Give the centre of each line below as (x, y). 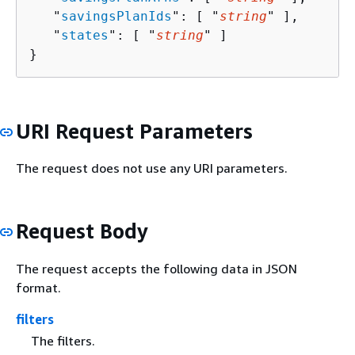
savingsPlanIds (116, 16)
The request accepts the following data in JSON (157, 268)
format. (38, 287)
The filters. (63, 340)
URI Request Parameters (134, 131)
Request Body (82, 231)
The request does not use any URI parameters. (152, 168)
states (85, 35)
